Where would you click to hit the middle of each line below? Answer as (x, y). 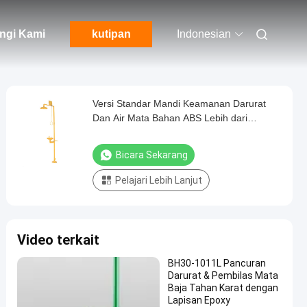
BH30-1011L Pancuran (217, 263)
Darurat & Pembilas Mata (223, 275)
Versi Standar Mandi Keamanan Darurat (179, 103)
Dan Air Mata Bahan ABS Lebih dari (170, 118)
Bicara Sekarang (152, 155)
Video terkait (58, 240)
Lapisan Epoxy (199, 300)
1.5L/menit (115, 132)
